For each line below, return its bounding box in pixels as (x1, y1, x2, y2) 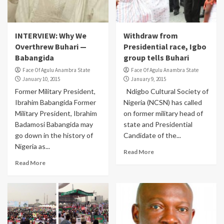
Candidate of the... (123, 131, 181, 139)
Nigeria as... (15, 142, 50, 150)
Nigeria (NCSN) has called (123, 98, 202, 106)
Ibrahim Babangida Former (15, 98, 96, 106)
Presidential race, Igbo (123, 41, 206, 51)
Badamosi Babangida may (15, 120, 93, 128)
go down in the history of (15, 131, 93, 139)
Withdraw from (123, 30, 178, 40)
